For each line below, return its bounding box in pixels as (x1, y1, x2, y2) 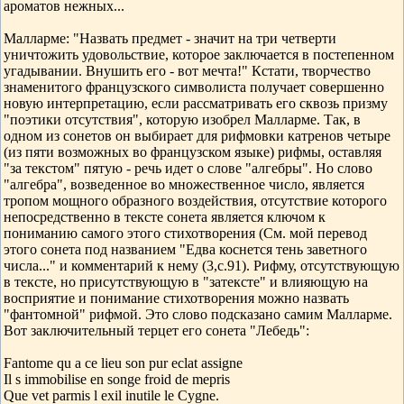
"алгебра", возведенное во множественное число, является (4, 177, 364, 192)
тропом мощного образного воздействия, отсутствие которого (4, 193, 387, 208)
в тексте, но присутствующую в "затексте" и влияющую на (4, 274, 368, 289)
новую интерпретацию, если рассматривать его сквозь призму (4, 96, 388, 111)
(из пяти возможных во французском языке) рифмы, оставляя (4, 144, 381, 160)
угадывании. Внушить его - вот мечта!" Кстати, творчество (4, 63, 371, 78)
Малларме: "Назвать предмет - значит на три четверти (4, 31, 336, 46)
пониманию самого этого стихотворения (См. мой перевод (4, 225, 367, 241)
